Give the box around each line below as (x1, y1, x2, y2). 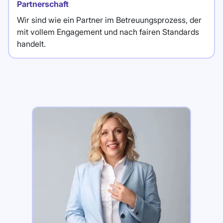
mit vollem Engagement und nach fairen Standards (17, 27, 199, 37)
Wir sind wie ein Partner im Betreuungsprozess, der (17, 15, 202, 25)
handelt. (17, 39, 46, 49)
